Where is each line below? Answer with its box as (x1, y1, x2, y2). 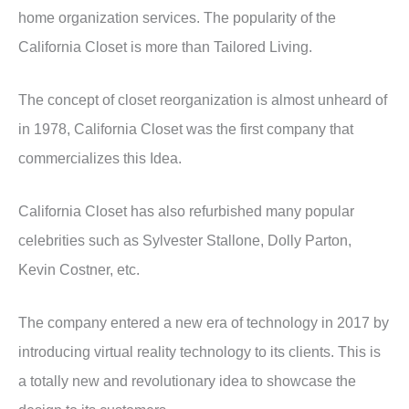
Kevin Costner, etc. (18, 261, 143, 278)
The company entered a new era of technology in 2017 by (18, 314, 389, 331)
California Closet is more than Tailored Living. (18, 37, 316, 55)
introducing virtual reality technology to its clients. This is (18, 343, 381, 361)
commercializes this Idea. (18, 150, 185, 167)
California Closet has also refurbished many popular (18, 203, 354, 220)
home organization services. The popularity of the (18, 8, 336, 26)
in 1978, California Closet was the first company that (18, 121, 353, 138)
